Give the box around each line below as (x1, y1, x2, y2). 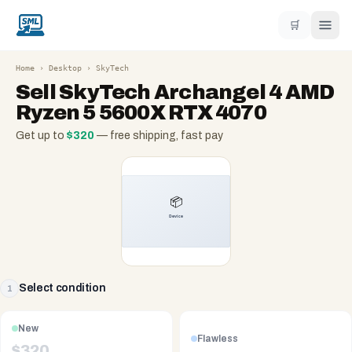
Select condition (19, 282, 106, 294)
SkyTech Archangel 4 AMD (59, 81, 335, 103)
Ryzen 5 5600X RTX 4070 (16, 101, 266, 123)
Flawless (197, 332, 238, 344)
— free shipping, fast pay (94, 130, 223, 141)
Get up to (16, 130, 67, 141)
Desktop (49, 64, 82, 72)
